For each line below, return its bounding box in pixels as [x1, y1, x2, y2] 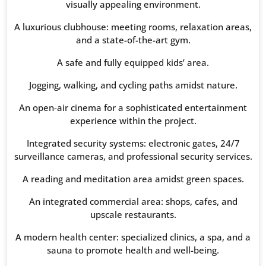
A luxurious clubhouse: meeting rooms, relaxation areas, [14, 21, 252, 33]
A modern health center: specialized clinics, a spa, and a [15, 231, 251, 243]
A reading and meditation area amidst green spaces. [22, 173, 244, 185]
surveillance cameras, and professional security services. [14, 150, 252, 163]
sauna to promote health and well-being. [47, 244, 219, 256]
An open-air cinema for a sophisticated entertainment [19, 102, 247, 114]
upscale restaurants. [90, 208, 176, 221]
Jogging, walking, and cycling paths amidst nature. [28, 79, 237, 91]
